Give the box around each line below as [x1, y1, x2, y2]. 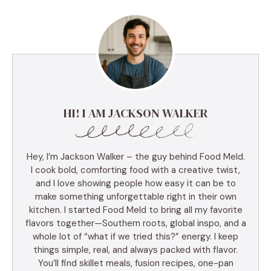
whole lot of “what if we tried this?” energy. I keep [33, 230, 238, 243]
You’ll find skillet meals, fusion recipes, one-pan [38, 256, 233, 269]
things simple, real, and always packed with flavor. [33, 243, 238, 256]
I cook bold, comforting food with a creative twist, [31, 163, 240, 176]
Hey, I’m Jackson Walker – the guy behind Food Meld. [26, 150, 245, 163]
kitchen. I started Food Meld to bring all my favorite [28, 203, 243, 216]
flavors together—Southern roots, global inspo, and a [25, 217, 246, 229]
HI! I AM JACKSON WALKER [63, 104, 208, 122]
